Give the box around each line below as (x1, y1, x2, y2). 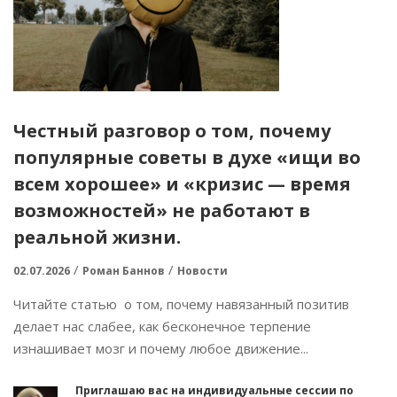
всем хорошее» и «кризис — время (13, 172, 351, 196)
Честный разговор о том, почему (13, 119, 331, 143)
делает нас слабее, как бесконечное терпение (13, 317, 311, 335)
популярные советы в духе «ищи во (13, 145, 361, 169)
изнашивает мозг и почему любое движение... (13, 339, 308, 357)
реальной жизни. (13, 225, 181, 249)
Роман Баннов (82, 263, 165, 278)
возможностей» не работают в (13, 198, 310, 222)
